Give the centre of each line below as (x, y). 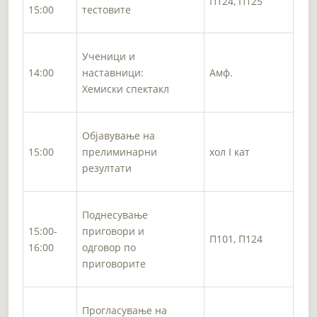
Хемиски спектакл (126, 88)
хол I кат (230, 151)
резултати (107, 168)
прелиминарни (120, 151)
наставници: (113, 72)
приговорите (114, 263)
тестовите (107, 9)
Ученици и (109, 56)
